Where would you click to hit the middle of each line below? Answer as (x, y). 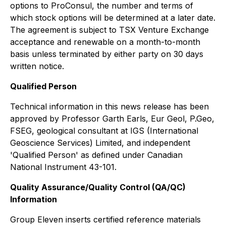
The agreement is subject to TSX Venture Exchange (109, 30)
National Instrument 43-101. (63, 167)
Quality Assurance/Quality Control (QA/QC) (98, 187)
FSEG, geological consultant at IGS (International (104, 130)
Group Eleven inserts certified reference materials (105, 219)
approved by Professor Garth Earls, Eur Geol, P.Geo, (112, 118)
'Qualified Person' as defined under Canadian (96, 155)
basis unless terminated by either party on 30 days (107, 54)
